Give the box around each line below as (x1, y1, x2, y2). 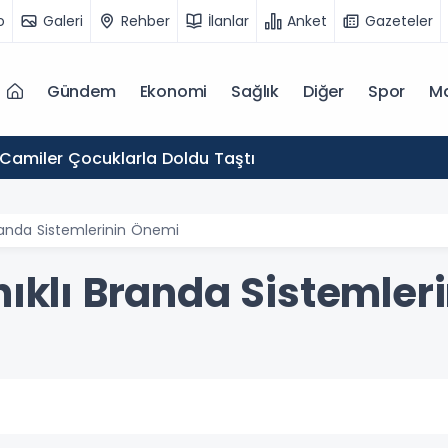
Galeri (43, 10, 83, 31)
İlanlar (208, 10, 249, 31)
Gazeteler (365, 10, 433, 31)
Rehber (121, 10, 170, 31)
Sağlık (231, 80, 279, 103)
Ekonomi (139, 80, 208, 103)
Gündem (46, 80, 116, 103)
